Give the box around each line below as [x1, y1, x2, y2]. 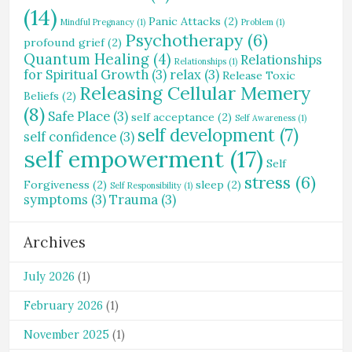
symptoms [24, 191, 88, 208]
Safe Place [48, 108, 110, 125]
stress [244, 172, 291, 193]
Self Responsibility [110, 180, 181, 191]
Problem [241, 16, 273, 27]
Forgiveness [24, 178, 90, 192]
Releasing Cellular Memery [79, 82, 310, 104]
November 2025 [24, 328, 109, 342]
